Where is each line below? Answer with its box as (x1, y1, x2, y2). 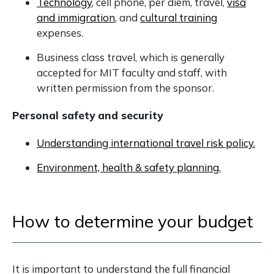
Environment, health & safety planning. (37, 161, 221, 174)
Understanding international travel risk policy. (37, 136, 255, 149)
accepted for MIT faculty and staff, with (37, 66, 227, 79)
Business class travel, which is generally (37, 51, 224, 64)
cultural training (140, 11, 217, 24)
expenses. (37, 26, 83, 39)
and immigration (37, 11, 115, 24)
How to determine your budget (12, 210, 253, 232)
